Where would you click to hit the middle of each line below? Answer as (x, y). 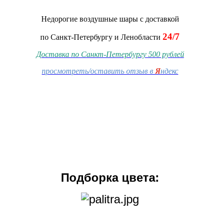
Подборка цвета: (110, 177)
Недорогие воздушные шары (90, 19)
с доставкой (159, 19)
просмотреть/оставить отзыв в (98, 71)
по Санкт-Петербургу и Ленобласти (101, 37)
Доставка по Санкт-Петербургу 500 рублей (110, 54)
